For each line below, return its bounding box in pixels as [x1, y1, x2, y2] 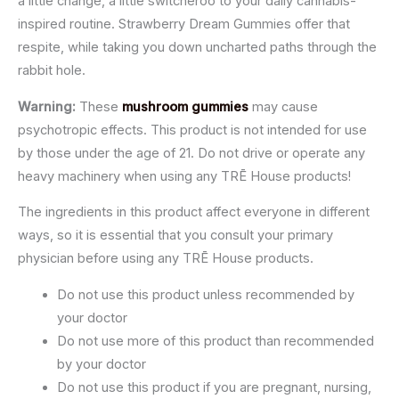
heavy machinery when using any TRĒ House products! [18, 167, 351, 184]
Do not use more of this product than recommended [56, 332, 374, 349]
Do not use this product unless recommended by [56, 286, 354, 303]
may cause [252, 98, 318, 115]
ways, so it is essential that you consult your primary [18, 227, 333, 244]
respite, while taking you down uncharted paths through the [18, 39, 377, 56]
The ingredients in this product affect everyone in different [18, 204, 370, 221]
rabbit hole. [18, 62, 85, 79]
